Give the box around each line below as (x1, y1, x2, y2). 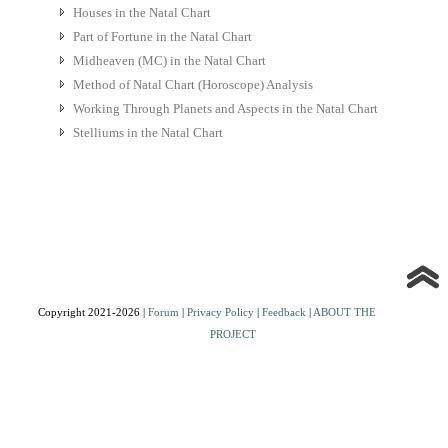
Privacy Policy (186, 306, 254, 319)
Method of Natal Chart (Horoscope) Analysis (72, 77, 313, 93)
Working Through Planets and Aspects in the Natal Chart (72, 101, 378, 117)
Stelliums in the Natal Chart (72, 125, 223, 141)
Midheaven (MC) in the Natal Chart (72, 53, 266, 69)
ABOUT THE (312, 306, 376, 319)
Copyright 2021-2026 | (37, 306, 148, 319)
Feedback (261, 306, 306, 319)
